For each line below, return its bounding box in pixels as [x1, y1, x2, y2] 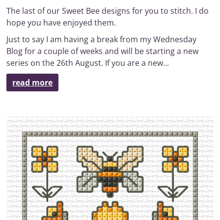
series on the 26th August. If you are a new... [6, 57, 169, 69]
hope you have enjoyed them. [6, 17, 116, 28]
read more [12, 77, 53, 88]
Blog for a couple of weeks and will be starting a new [6, 46, 199, 57]
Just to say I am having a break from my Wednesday [6, 34, 197, 45]
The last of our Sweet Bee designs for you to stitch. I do [6, 5, 209, 17]
